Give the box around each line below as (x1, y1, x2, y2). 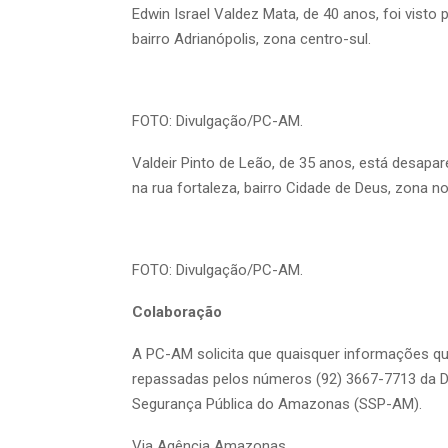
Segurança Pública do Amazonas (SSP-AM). (132, 395, 422, 414)
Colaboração (132, 303, 222, 322)
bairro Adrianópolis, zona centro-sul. (132, 30, 371, 49)
